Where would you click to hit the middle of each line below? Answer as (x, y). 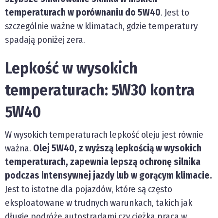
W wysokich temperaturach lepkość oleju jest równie (104, 135)
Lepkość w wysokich (71, 68)
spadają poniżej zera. (45, 40)
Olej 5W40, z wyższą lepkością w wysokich (117, 148)
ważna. (19, 148)
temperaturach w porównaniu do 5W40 (83, 13)
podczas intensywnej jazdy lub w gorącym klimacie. (109, 176)
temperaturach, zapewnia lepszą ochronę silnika (103, 162)
